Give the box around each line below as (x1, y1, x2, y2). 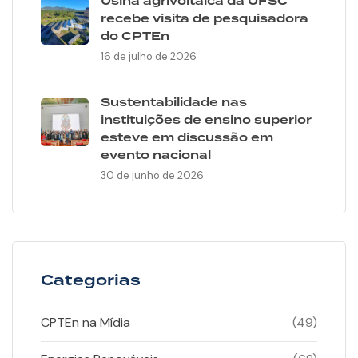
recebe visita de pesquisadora (101, 10, 308, 29)
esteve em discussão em (101, 129, 273, 148)
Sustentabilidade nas (101, 94, 247, 113)
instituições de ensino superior (101, 112, 312, 130)
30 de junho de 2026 (101, 169, 204, 183)
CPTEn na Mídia (41, 314, 130, 332)
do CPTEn (101, 28, 169, 46)
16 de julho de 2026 (101, 50, 197, 64)
